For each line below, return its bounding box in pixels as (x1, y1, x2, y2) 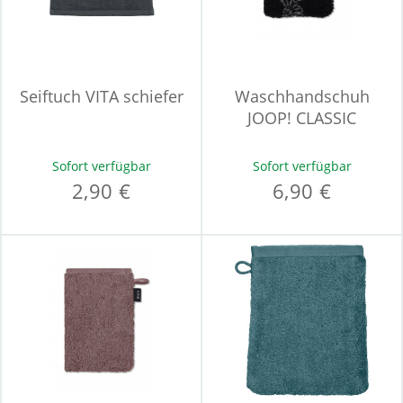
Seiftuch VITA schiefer (19, 85, 184, 107)
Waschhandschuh (234, 85, 370, 107)
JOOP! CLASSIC (247, 107, 356, 129)
